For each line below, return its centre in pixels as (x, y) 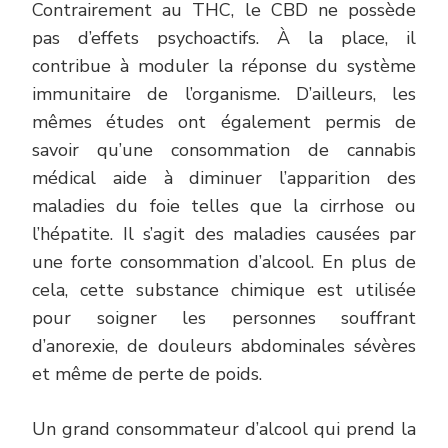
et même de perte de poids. (147, 374)
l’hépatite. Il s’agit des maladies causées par (224, 234)
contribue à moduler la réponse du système (224, 66)
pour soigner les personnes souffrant (224, 318)
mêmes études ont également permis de (224, 122)
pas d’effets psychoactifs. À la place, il (224, 38)
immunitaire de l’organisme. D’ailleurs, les (224, 94)
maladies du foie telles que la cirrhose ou (224, 206)
